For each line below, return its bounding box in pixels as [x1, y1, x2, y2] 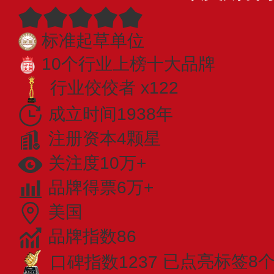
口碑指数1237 [50, 252, 158, 272]
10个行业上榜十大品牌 [42, 54, 215, 73]
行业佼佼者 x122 [50, 78, 179, 98]
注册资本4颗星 [48, 128, 161, 148]
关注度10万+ [48, 153, 146, 172]
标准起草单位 [42, 31, 144, 50]
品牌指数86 [48, 227, 136, 246]
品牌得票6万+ [48, 178, 154, 198]
